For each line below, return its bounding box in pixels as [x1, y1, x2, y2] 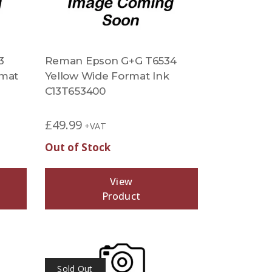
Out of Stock [44, 140, 110, 154]
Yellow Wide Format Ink [44, 70, 169, 82]
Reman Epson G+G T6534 [44, 55, 177, 67]
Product [102, 189, 141, 203]
